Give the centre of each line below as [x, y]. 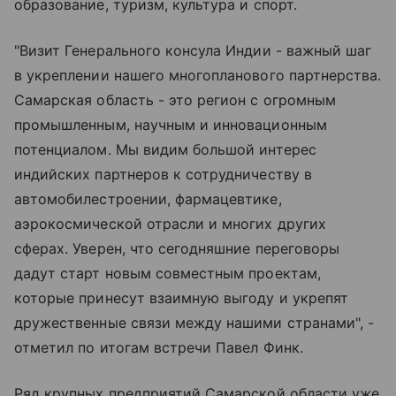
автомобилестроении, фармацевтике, [148, 199]
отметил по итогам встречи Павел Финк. [159, 348]
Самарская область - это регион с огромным [175, 100]
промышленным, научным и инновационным [171, 125]
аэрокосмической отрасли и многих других [170, 224]
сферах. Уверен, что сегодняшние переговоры [177, 249]
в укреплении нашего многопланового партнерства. [198, 76]
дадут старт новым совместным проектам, [168, 274]
